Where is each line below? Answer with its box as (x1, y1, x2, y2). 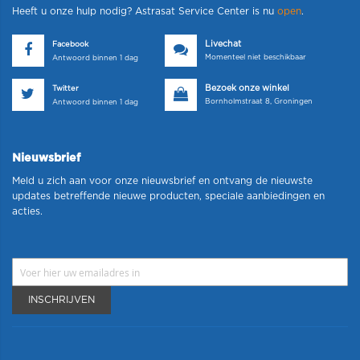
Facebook (52, 41, 88, 49)
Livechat (205, 40, 241, 49)
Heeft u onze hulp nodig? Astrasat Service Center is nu (12, 6, 277, 17)
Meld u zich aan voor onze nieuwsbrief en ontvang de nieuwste (12, 176, 313, 186)
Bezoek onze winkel (205, 84, 289, 93)
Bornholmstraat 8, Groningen (205, 98, 313, 106)
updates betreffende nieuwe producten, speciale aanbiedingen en (12, 191, 325, 202)
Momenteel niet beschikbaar (205, 54, 306, 62)
